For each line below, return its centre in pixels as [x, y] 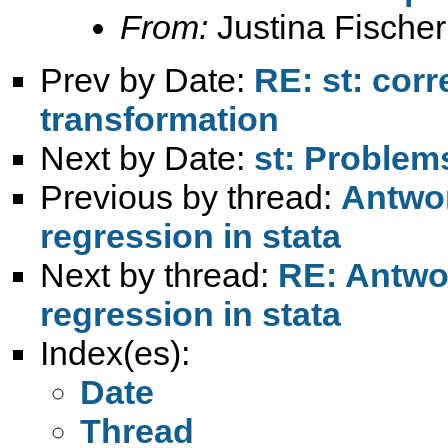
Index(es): [115, 352]
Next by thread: [159, 274]
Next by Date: [147, 157]
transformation [159, 118]
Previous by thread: [190, 196]
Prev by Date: [147, 79]
